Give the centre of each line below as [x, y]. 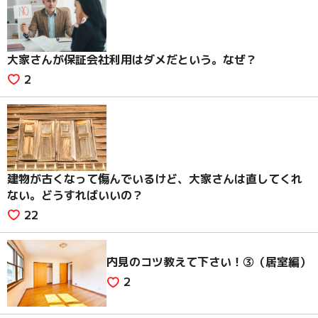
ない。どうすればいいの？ [75, 195]
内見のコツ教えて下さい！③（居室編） [209, 262]
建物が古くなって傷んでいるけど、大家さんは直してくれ [155, 179]
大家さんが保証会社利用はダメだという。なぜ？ [132, 59]
